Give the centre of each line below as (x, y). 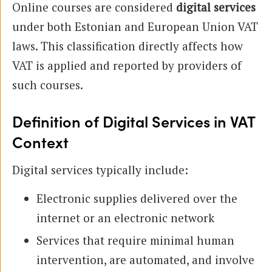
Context (40, 143)
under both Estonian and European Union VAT (135, 26)
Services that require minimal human (135, 240)
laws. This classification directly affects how (127, 46)
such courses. (48, 84)
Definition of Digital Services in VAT (134, 123)
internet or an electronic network (125, 217)
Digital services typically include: (100, 169)
